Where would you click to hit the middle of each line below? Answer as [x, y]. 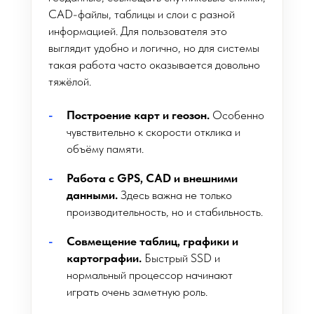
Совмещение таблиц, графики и [152, 241]
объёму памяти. [105, 149]
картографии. [104, 258]
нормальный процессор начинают [150, 275]
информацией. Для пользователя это [138, 31]
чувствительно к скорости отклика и [153, 132]
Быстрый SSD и [181, 258]
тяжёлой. [70, 81]
